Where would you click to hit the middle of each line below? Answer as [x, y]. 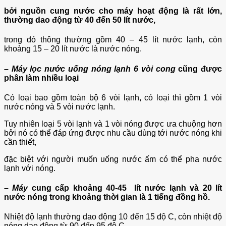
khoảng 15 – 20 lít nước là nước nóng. [73, 49]
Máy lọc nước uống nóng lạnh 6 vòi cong [93, 69]
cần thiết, [20, 142]
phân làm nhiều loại [41, 78]
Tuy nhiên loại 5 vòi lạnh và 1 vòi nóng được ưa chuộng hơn [113, 124]
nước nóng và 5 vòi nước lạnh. [60, 106]
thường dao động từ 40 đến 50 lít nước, [80, 20]
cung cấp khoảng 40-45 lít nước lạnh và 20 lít [127, 188]
